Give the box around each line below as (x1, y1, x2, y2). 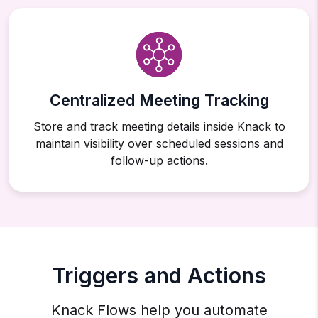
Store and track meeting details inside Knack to (33, 119, 285, 134)
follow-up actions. (110, 153, 208, 168)
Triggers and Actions (52, 263, 266, 289)
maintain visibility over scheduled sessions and (35, 136, 283, 151)
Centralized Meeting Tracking (49, 91, 269, 110)
